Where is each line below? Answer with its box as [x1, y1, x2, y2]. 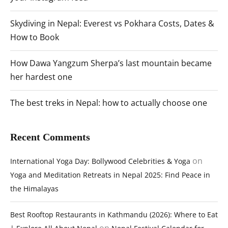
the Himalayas [10, 184, 59, 194]
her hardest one [10, 71, 72, 83]
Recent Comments [10, 131, 90, 143]
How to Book [10, 32, 59, 43]
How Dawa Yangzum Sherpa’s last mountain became [10, 58, 212, 69]
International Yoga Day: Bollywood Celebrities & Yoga [10, 156, 190, 166]
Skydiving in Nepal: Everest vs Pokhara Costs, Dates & [10, 18, 214, 30]
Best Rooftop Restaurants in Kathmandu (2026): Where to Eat [10, 210, 218, 220]
